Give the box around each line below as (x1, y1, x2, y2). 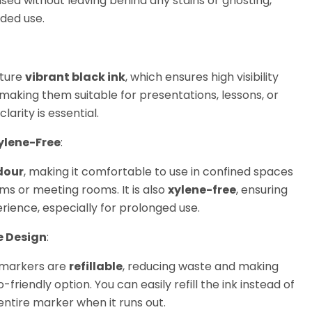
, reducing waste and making (122, 258, 279, 275)
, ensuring (235, 182, 288, 198)
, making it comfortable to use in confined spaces (23, 164, 293, 180)
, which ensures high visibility (125, 69, 279, 86)
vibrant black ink (24, 69, 125, 86)
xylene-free (167, 182, 236, 198)
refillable (68, 258, 123, 275)
